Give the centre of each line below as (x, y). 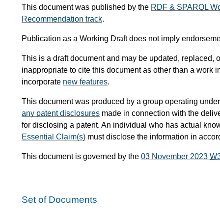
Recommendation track (62, 19)
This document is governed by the (81, 157)
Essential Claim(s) (54, 137)
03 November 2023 (175, 157)
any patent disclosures (61, 113)
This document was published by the (86, 7)
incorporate (42, 82)
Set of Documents (59, 200)
